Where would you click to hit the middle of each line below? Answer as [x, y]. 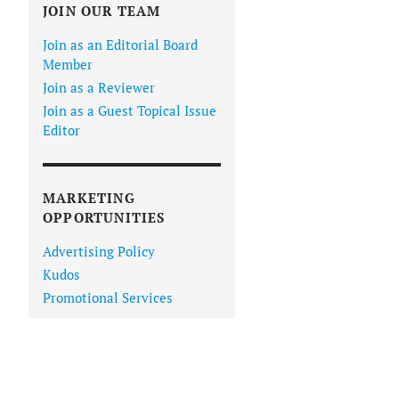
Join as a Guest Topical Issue [130, 111]
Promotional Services [108, 298]
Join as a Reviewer [99, 88]
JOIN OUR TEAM [102, 11]
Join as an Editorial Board [120, 45]
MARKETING [89, 198]
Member [68, 65]
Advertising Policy [99, 252]
